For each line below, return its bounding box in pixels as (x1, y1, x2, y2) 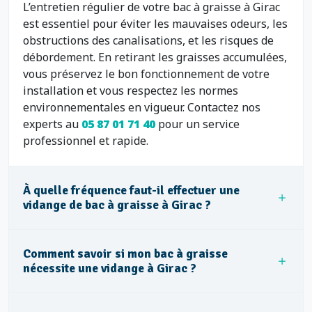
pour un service (158, 116, 240, 132)
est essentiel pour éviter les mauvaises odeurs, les (23, 16, 288, 31)
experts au (23, 116, 81, 132)
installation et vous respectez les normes (23, 83, 238, 98)
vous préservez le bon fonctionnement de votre (23, 66, 270, 81)
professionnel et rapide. (23, 133, 148, 148)
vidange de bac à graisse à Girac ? (23, 197, 211, 212)
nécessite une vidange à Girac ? (23, 260, 196, 276)
